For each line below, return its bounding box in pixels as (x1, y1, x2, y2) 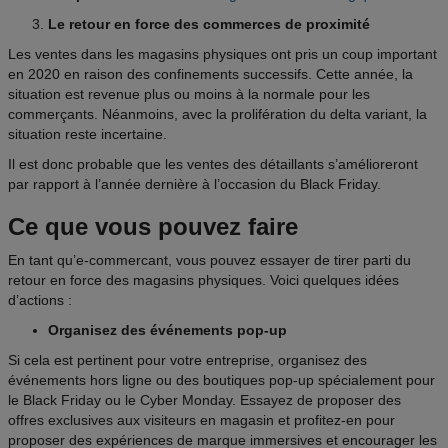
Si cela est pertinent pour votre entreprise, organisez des (8, 352, 367, 369)
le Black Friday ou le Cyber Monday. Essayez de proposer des (8, 392, 401, 409)
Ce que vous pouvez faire (8, 213, 298, 241)
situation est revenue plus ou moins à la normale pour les (8, 86, 370, 103)
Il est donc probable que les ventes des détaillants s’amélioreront (8, 156, 418, 173)
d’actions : (8, 292, 72, 309)
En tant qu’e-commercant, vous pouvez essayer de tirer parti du (8, 252, 411, 269)
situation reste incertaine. (8, 126, 171, 143)
